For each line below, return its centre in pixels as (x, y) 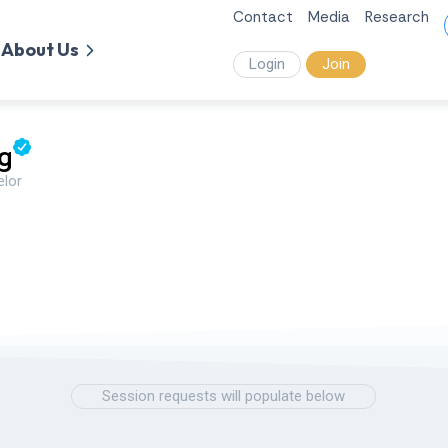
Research (397, 17)
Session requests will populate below (223, 396)
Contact (263, 17)
